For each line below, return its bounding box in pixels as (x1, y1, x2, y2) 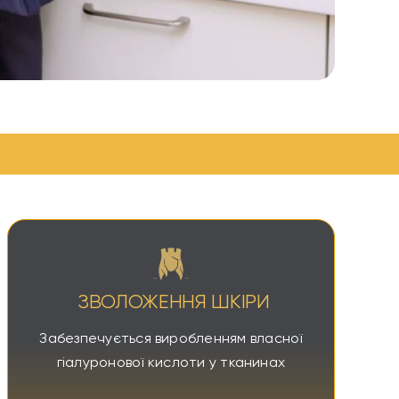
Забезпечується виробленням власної (39, 331, 303, 346)
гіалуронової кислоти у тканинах (56, 355, 286, 370)
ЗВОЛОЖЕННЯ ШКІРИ (72, 292, 270, 313)
